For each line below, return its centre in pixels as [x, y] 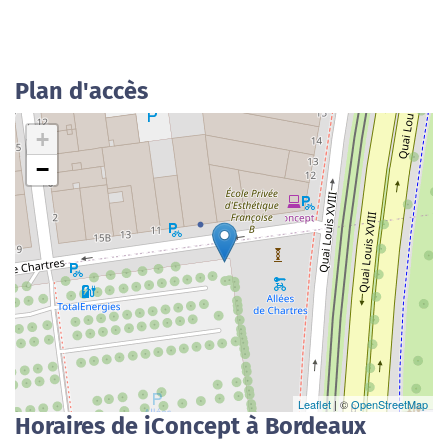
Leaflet [314, 404]
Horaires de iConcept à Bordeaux [190, 426]
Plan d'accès [81, 91]
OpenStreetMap [389, 404]
